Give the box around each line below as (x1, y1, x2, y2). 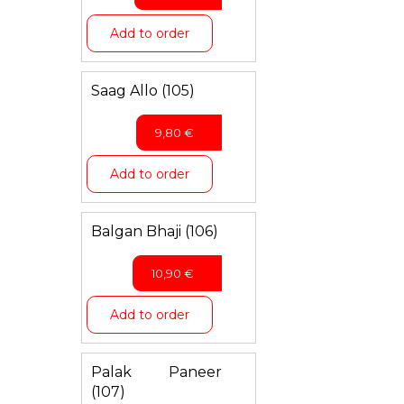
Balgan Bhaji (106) (90, 223, 218, 240)
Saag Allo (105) (90, 82, 195, 99)
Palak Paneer (90, 363, 223, 381)
